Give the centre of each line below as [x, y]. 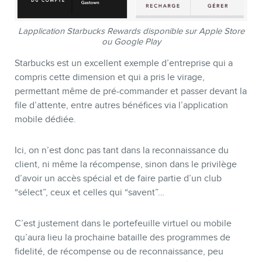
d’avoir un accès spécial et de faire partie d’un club [118, 178]
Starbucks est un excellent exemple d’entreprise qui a [124, 63]
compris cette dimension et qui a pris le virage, [110, 77]
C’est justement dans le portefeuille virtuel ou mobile [123, 223]
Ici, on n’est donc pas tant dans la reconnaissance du [122, 150]
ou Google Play [131, 42]
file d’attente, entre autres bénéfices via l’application [121, 106]
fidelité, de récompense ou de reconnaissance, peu [119, 251]
